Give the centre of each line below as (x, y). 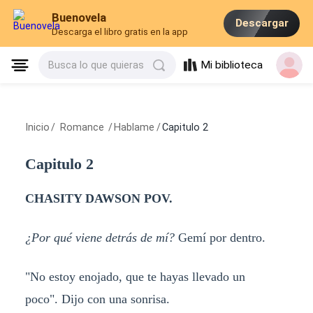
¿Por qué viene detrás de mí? (101, 237)
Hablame (134, 128)
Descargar (262, 23)
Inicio (37, 128)
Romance (82, 128)
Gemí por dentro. (221, 237)
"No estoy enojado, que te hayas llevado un (135, 276)
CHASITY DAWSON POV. (99, 198)
